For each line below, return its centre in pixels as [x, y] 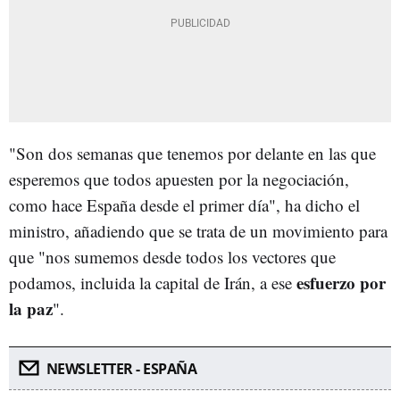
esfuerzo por [341, 282]
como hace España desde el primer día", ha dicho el [184, 204]
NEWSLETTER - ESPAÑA [121, 368]
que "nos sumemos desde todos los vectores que [172, 256]
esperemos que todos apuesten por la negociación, [179, 179]
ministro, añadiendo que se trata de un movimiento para [198, 230]
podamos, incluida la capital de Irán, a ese [153, 282]
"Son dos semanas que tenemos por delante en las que [192, 153]
